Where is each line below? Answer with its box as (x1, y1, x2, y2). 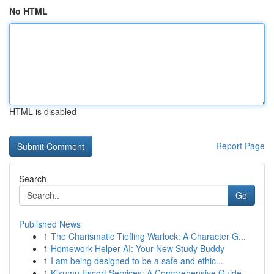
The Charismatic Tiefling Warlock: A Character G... (51, 230, 246, 242)
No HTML (9, 5, 48, 17)
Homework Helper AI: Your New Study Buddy (51, 242, 224, 254)
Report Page (216, 139, 265, 152)
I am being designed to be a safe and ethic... (51, 254, 223, 267)
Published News (19, 218, 81, 230)
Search (19, 172, 46, 185)
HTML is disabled (9, 105, 76, 117)
